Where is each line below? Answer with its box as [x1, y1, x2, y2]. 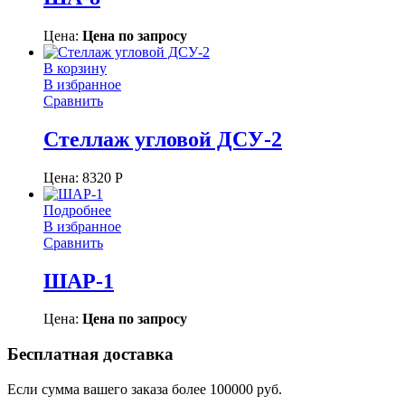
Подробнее [43, 202, 111, 218]
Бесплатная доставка [7, 344, 174, 364]
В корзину [43, 60, 107, 76]
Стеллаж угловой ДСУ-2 [43, 127, 282, 151]
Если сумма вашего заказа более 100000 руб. [7, 381, 282, 397]
